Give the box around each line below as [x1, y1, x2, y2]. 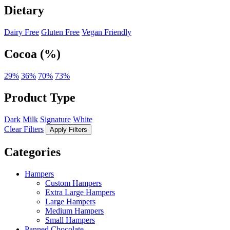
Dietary [4, 4, 44, 17]
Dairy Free [4, 28, 39, 37]
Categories [4, 145, 61, 159]
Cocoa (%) [4, 47, 61, 61]
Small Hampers [45, 215, 95, 224]
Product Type [4, 90, 75, 104]
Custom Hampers [45, 178, 102, 187]
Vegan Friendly [82, 28, 131, 37]
